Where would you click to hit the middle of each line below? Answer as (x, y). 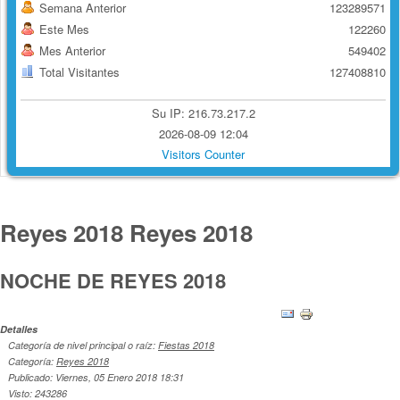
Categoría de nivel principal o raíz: (83, 346)
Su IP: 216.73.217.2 (203, 113)
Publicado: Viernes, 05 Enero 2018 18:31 (96, 378)
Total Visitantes (79, 72)
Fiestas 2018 (186, 346)
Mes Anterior (72, 51)
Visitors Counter (203, 154)
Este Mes (64, 29)
